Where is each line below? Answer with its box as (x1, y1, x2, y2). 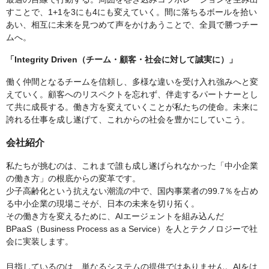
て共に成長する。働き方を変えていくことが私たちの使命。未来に (6, 102, 258, 112)
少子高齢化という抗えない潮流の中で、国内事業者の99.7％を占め (6, 186, 258, 196)
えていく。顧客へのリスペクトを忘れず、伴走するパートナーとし (6, 89, 258, 100)
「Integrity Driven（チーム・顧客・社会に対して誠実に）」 (6, 55, 237, 65)
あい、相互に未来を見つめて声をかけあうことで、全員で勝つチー (6, 20, 258, 30)
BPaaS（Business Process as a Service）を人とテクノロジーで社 (6, 224, 258, 234)
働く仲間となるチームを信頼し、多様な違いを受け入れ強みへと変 (6, 77, 258, 87)
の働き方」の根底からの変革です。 (6, 174, 141, 184)
